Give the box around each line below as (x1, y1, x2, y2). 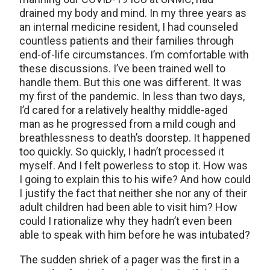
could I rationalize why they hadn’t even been (19, 215, 232, 228)
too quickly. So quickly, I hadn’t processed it (19, 145, 224, 159)
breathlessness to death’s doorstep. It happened (19, 131, 250, 145)
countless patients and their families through (19, 34, 234, 48)
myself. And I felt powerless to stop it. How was (19, 159, 248, 172)
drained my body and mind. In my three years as (19, 7, 246, 20)
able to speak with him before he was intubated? (19, 228, 250, 242)
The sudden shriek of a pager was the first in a (19, 253, 239, 266)
